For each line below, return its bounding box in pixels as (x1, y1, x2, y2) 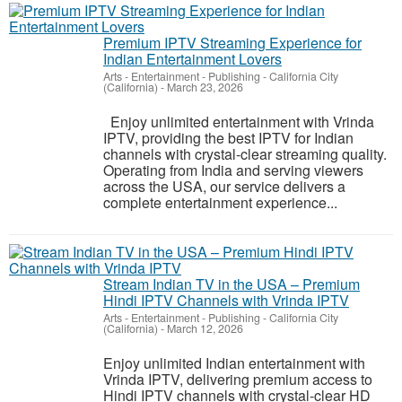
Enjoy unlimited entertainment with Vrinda (103, 111, 374, 132)
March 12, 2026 (164, 320, 243, 336)
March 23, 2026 (164, 79, 243, 95)
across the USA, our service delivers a (103, 176, 345, 197)
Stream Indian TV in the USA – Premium (103, 274, 360, 294)
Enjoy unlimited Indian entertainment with (103, 353, 365, 373)
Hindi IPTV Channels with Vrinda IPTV (103, 290, 349, 310)
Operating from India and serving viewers (103, 160, 363, 180)
